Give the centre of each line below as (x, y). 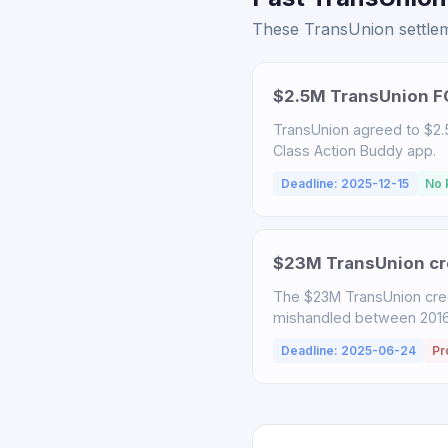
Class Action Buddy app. (354, 150)
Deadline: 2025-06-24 (348, 350)
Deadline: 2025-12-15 (345, 183)
